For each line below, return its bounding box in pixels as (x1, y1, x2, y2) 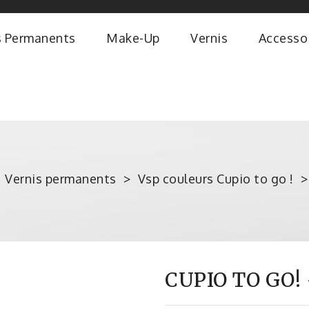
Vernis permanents (5, 171, 117, 186)
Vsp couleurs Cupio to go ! (137, 171, 294, 186)
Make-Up (106, 30, 160, 46)
